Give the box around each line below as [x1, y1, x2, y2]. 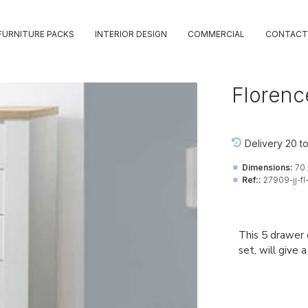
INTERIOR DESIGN [94, 29, 167, 39]
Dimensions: [241, 162, 293, 173]
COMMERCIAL [187, 29, 245, 39]
